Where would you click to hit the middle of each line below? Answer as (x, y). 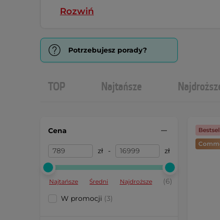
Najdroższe (136, 181)
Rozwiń (77, 11)
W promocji (82, 198)
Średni (99, 181)
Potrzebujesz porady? (108, 50)
